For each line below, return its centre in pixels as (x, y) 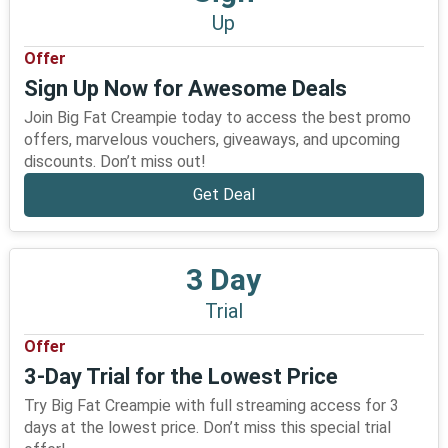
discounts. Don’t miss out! (114, 161)
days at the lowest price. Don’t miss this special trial (207, 427)
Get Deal (223, 194)
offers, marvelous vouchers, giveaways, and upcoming (211, 139)
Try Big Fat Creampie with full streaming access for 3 (211, 405)
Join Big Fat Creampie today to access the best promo (217, 117)
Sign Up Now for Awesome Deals (185, 88)
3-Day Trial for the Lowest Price (180, 376)
